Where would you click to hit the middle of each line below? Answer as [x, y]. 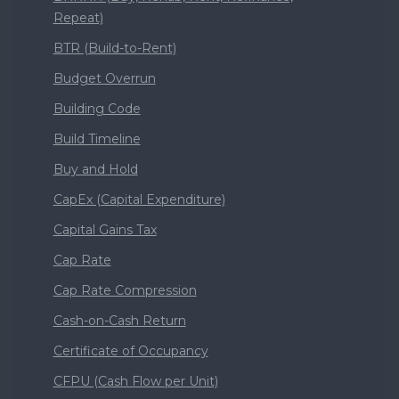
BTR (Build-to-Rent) [114, 49]
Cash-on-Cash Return [119, 321]
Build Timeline [97, 139]
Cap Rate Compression [125, 291]
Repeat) [78, 18]
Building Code [97, 109]
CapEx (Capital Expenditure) [139, 200]
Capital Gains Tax [105, 230]
